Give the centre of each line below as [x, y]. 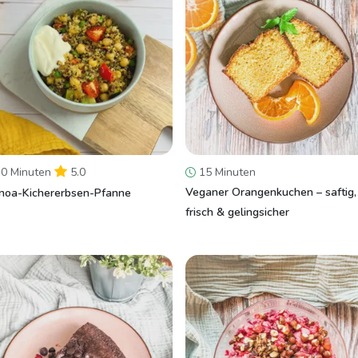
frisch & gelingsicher [237, 212]
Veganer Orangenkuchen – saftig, [271, 192]
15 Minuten [226, 172]
